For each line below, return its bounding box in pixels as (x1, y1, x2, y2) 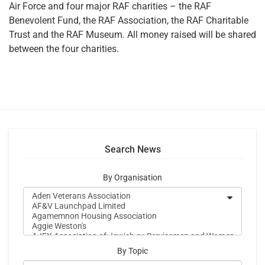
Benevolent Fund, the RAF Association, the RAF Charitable (9, 14, 248, 26)
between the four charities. (9, 43, 119, 54)
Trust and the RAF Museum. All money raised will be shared (9, 28, 256, 40)
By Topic (117, 245, 148, 256)
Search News (104, 143, 161, 155)
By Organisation (103, 172, 162, 183)
